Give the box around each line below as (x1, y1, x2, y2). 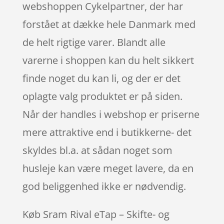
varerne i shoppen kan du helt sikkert (22, 53, 194, 67)
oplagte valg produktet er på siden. (22, 89, 182, 103)
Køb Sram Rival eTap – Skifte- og (22, 207, 169, 221)
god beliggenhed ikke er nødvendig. (22, 179, 186, 193)
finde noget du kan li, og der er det (22, 71, 180, 85)
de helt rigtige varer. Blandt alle (22, 35, 165, 49)
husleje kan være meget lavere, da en (22, 161, 193, 175)
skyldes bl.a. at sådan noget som (22, 143, 172, 157)
